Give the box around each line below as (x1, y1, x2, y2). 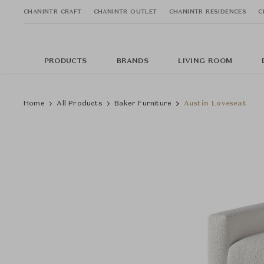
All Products (57, 100, 103, 107)
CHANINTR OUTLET (93, 8, 157, 15)
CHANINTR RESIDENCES (169, 8, 247, 15)
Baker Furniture (114, 100, 172, 107)
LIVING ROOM (177, 58, 233, 65)
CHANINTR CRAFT (24, 8, 82, 15)
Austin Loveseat (183, 100, 246, 107)
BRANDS (116, 58, 148, 65)
